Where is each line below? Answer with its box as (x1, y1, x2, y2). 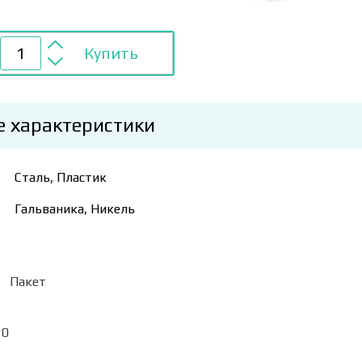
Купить (84, 43, 138, 62)
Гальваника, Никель (15, 200, 135, 217)
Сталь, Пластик (15, 169, 107, 185)
